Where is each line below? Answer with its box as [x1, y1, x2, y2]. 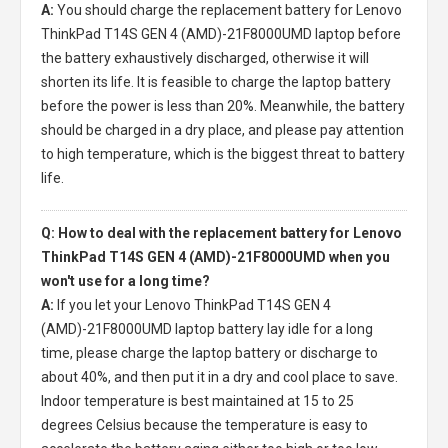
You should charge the [57, 2, 201, 18]
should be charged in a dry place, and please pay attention [41, 122, 404, 138]
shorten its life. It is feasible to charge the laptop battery [41, 74, 391, 90]
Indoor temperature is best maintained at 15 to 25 [41, 393, 354, 409]
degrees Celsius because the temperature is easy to [41, 417, 368, 433]
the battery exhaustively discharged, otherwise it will [41, 50, 369, 66]
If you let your [57, 297, 145, 313]
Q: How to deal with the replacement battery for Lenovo [41, 225, 402, 241]
